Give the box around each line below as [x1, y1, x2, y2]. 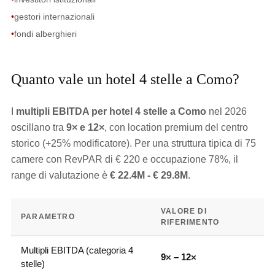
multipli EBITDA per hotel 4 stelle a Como [15, 106, 206, 117]
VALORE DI [160, 207, 207, 215]
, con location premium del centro [104, 122, 248, 133]
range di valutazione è [10, 170, 110, 180]
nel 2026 [206, 106, 247, 117]
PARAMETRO [20, 212, 75, 221]
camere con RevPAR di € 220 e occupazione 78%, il [10, 154, 238, 165]
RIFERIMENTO [160, 218, 220, 227]
